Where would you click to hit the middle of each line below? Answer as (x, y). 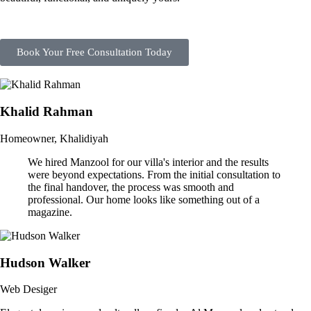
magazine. (50, 212)
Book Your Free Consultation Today (94, 52)
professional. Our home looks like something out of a (144, 199)
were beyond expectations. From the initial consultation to (154, 174)
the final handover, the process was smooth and (131, 187)
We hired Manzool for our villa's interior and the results (148, 162)
